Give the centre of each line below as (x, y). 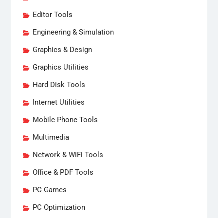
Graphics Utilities (60, 67)
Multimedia (51, 137)
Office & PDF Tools (63, 172)
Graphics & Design (62, 49)
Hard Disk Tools (59, 84)
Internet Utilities (58, 102)
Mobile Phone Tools (65, 119)
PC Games (49, 190)
